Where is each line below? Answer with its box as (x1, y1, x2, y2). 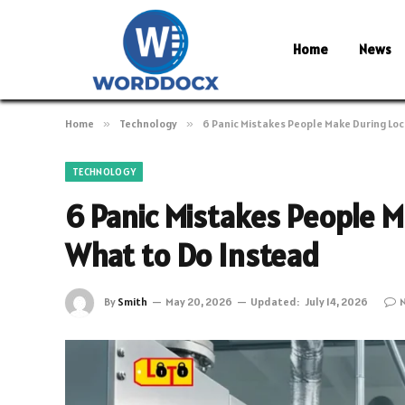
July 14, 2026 (306, 294, 368, 308)
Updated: (250, 294, 299, 308)
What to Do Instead (65, 235, 319, 276)
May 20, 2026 (165, 294, 232, 308)
